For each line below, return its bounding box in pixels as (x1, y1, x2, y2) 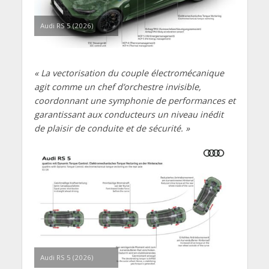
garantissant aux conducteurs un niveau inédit (34, 109, 223, 121)
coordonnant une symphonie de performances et (34, 95, 235, 107)
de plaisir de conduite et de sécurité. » (34, 122, 190, 134)
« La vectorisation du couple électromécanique (34, 67, 224, 79)
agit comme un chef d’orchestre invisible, (34, 81, 201, 93)
